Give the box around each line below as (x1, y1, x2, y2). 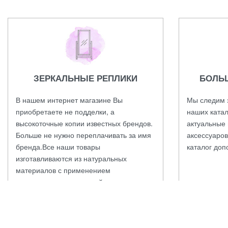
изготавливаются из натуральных (16, 153, 127, 163)
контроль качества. (16, 188, 79, 198)
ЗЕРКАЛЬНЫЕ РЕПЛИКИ (34, 71, 137, 84)
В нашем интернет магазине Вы (16, 94, 123, 105)
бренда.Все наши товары (16, 141, 100, 152)
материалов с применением (16, 164, 110, 175)
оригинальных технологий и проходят (16, 176, 142, 187)
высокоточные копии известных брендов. (16, 118, 153, 128)
